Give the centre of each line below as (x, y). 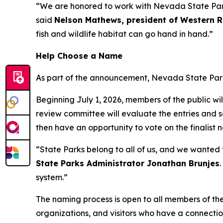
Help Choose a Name (79, 56)
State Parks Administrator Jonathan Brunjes (128, 163)
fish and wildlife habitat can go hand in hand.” (124, 34)
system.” (52, 177)
